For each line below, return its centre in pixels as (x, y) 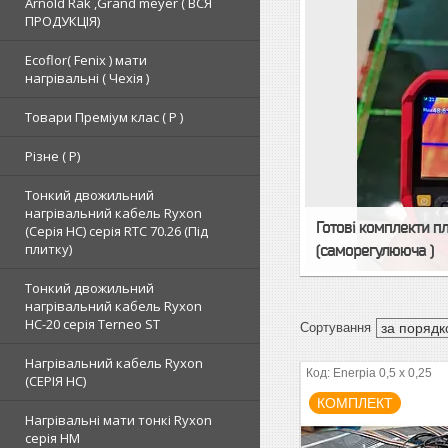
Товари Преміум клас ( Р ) (104, 117)
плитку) (48, 249)
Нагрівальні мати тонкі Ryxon (118, 420)
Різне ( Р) (52, 156)
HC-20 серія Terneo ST (92, 324)
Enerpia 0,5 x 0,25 (383, 372)
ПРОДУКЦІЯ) (62, 21)
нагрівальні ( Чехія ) (87, 78)
